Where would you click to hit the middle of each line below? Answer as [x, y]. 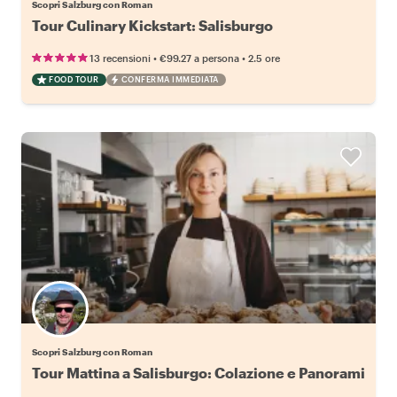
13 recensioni [120, 58]
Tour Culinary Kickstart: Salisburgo [152, 25]
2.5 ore [264, 58]
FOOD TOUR [74, 79]
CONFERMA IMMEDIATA [170, 79]
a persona [217, 58]
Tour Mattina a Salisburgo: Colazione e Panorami [198, 372]
